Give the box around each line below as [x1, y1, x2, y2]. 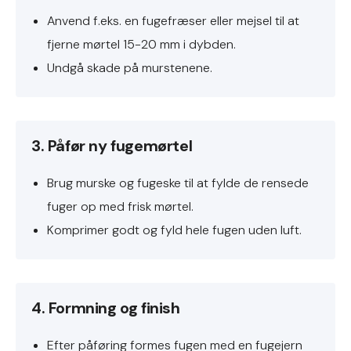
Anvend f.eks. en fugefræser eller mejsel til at [47, 13, 299, 29]
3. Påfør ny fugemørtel [31, 136, 193, 156]
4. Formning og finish [31, 298, 180, 318]
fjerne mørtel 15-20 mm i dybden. [47, 36, 236, 52]
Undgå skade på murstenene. [47, 60, 212, 76]
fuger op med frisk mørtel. [47, 198, 194, 215]
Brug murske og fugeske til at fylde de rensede [47, 175, 309, 191]
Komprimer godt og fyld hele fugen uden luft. [47, 222, 302, 238]
